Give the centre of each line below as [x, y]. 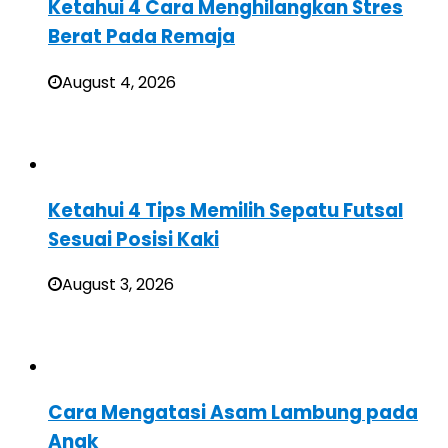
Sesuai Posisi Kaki [133, 239]
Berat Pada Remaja [141, 37]
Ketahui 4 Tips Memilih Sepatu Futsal [225, 210]
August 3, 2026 [118, 285]
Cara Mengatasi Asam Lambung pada [233, 413]
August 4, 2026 [119, 83]
